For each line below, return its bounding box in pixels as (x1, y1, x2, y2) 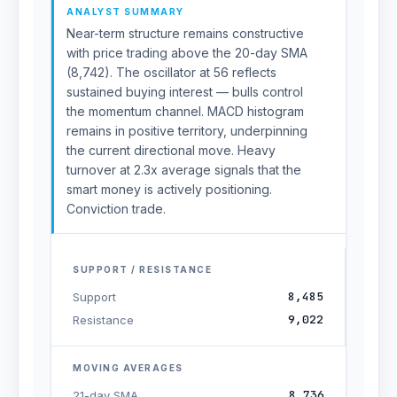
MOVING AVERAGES (73, 362, 183, 373)
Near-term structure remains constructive (66, 26, 304, 41)
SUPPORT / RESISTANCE (73, 264, 212, 275)
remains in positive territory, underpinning (66, 123, 307, 138)
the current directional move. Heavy (66, 143, 276, 158)
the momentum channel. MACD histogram (66, 104, 304, 119)
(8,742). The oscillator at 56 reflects (66, 65, 276, 80)
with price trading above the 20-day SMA (66, 45, 307, 60)
